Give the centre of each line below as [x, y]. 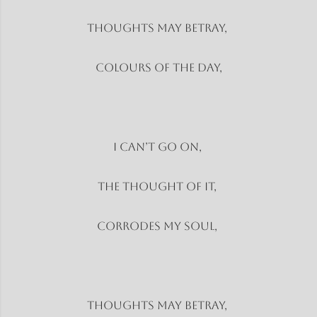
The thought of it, [158, 186]
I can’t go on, [158, 146]
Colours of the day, [158, 67]
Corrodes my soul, [158, 226]
